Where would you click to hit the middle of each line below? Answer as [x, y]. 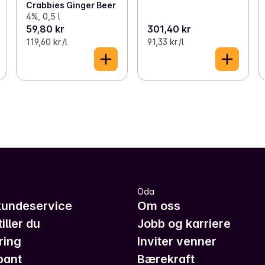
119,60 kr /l [46, 41]
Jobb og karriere [184, 223]
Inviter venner [177, 241]
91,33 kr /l [165, 41]
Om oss [159, 206]
